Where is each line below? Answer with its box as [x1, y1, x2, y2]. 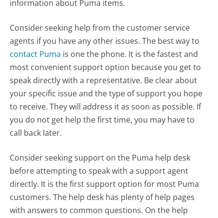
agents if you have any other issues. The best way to [10, 35, 200, 46]
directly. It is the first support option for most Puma [10, 178, 200, 189]
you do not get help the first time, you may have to [10, 114, 195, 125]
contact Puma [10, 48, 61, 59]
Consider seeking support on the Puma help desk [10, 152, 191, 163]
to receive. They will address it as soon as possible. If [10, 101, 201, 112]
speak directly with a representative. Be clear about [10, 74, 198, 86]
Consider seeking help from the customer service [10, 22, 190, 33]
